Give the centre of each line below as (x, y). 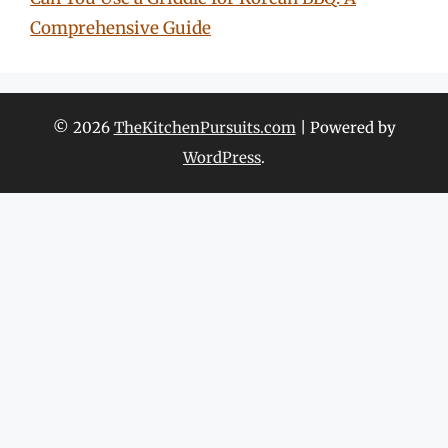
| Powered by (345, 127)
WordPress (222, 157)
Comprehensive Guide (120, 27)
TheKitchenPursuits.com (204, 127)
